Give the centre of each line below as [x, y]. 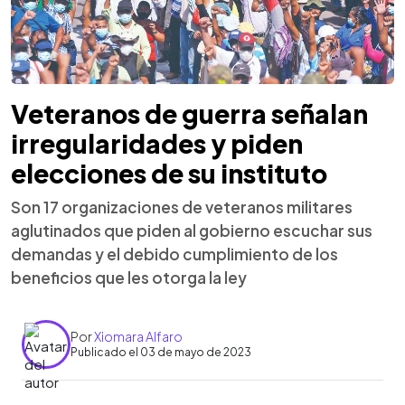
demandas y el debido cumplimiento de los [174, 254]
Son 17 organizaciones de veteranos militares [182, 207]
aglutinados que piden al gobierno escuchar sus [192, 230]
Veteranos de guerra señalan [189, 113]
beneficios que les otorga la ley [129, 277]
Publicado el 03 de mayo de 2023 [161, 352]
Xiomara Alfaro [138, 336]
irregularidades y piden [157, 143]
